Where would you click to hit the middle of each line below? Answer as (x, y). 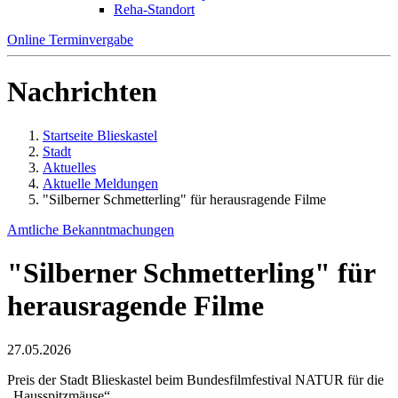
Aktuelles (69, 167)
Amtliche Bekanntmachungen (91, 229)
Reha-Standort (154, 9)
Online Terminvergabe (70, 40)
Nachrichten (82, 92)
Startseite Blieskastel (100, 135)
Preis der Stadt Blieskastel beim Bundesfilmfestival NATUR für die (195, 379)
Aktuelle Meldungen (100, 183)
